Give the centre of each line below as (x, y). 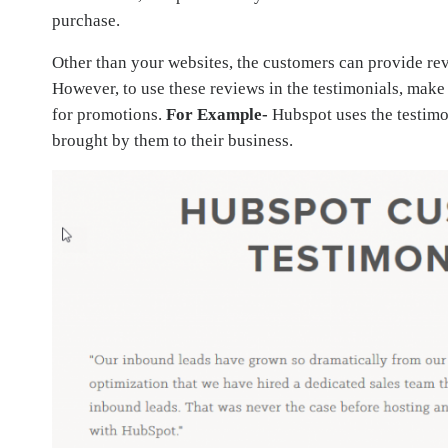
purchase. (86, 21)
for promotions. (109, 115)
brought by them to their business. (172, 141)
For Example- (217, 115)
